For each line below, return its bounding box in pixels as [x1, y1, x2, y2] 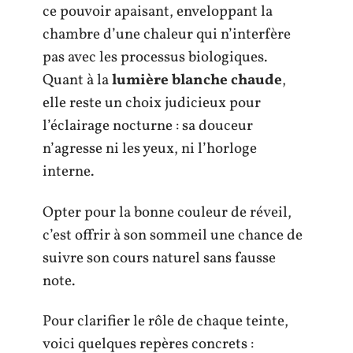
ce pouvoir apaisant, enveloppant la [43, 2, 273, 22]
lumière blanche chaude [112, 70, 282, 91]
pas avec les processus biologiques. [43, 47, 267, 68]
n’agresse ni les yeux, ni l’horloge [43, 139, 257, 159]
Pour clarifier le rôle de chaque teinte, [43, 311, 288, 332]
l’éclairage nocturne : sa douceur [43, 116, 253, 136]
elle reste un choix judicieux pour [43, 93, 261, 113]
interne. [43, 162, 94, 182]
